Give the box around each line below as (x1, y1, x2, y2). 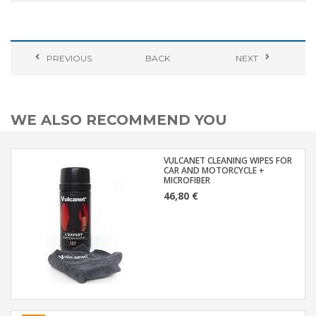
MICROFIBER (163, 174, 210, 186)
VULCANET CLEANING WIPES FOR (163, 154, 292, 166)
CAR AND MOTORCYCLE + (163, 164, 265, 176)
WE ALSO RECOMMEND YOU (11, 111, 227, 128)
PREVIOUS (46, 52, 92, 63)
